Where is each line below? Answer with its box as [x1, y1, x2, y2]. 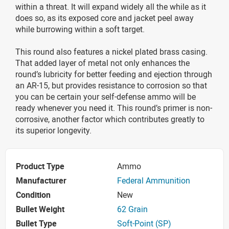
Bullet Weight [16, 203, 64, 215]
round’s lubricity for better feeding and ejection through [15, 68, 212, 80]
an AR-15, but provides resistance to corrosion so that [15, 79, 207, 91]
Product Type [16, 161, 64, 172]
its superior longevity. [15, 124, 91, 136]
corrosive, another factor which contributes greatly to [15, 113, 204, 125]
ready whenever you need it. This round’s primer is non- [15, 102, 212, 113]
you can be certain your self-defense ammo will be [15, 90, 196, 102]
